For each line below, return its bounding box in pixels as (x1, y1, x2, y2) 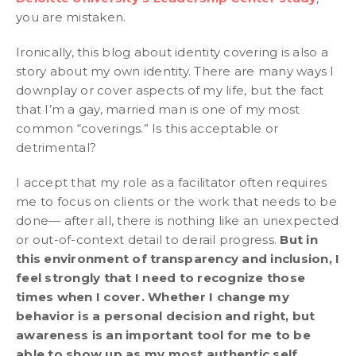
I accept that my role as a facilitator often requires (16, 175, 327, 190)
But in (280, 232, 318, 247)
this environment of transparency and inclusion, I (16, 251, 340, 266)
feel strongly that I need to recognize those (16, 270, 305, 285)
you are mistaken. (16, 10, 126, 25)
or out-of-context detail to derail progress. (16, 232, 281, 247)
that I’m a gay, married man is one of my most (16, 102, 300, 117)
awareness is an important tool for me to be (16, 327, 311, 342)
